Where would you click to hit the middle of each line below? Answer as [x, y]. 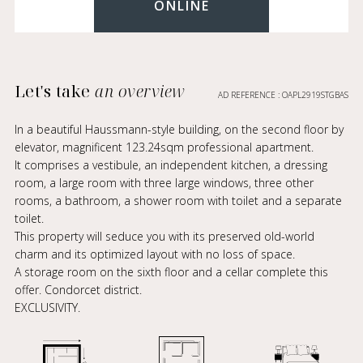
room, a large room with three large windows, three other [164, 183]
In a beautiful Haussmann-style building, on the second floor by [179, 129]
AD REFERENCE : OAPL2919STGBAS [284, 95]
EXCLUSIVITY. [47, 307]
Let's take [55, 91]
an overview [140, 91]
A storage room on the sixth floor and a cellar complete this [171, 272]
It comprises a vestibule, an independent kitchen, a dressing [171, 165]
